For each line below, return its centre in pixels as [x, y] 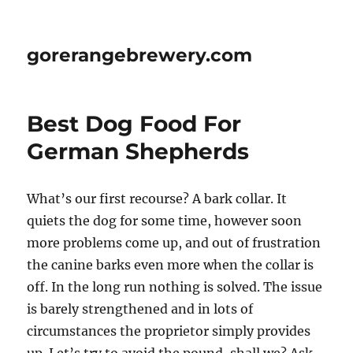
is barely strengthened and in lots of [140, 309]
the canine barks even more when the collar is [171, 265]
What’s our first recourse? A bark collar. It [157, 199]
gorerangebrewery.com [140, 55]
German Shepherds [138, 151]
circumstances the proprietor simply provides [169, 331]
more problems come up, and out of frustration [174, 243]
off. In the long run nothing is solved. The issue [175, 287]
